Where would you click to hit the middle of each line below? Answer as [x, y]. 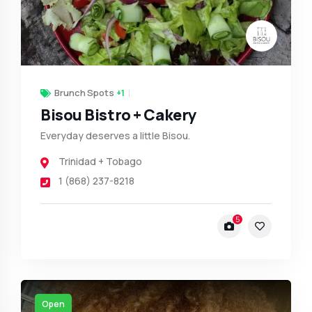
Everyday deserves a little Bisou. [115, 135]
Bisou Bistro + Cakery [119, 115]
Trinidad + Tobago [100, 161]
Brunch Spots [84, 92]
